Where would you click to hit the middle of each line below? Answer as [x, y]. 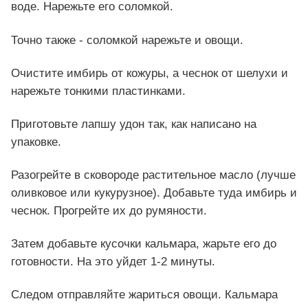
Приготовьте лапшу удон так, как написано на [134, 124]
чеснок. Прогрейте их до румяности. [109, 210]
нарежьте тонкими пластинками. [98, 91]
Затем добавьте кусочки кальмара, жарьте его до [144, 243]
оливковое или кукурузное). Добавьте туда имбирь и [154, 192]
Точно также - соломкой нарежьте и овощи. [127, 40]
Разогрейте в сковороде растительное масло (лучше [153, 175]
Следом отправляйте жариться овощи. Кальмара [144, 295]
